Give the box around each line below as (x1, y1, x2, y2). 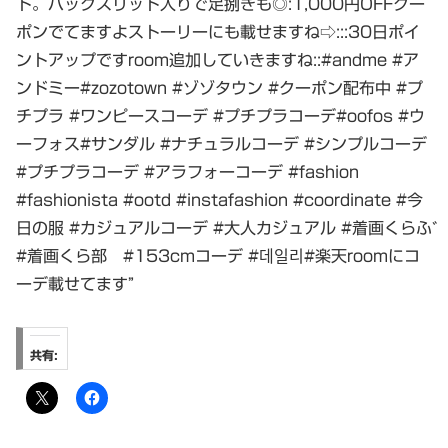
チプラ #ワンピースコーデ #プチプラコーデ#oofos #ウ (16, 107, 425, 124)
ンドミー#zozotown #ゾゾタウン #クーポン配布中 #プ (16, 79, 423, 96)
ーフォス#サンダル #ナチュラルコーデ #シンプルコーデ (16, 135, 427, 152)
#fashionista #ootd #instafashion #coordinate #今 (16, 191, 423, 208)
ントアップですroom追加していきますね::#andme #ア (16, 51, 419, 68)
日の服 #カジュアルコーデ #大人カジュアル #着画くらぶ (16, 219, 432, 236)
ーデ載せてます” (16, 275, 134, 292)
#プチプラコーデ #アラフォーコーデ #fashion (16, 163, 359, 180)
